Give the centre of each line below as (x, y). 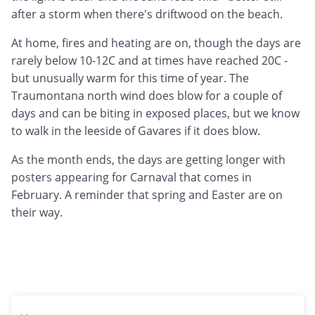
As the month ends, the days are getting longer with (148, 160)
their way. (37, 213)
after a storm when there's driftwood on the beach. (147, 14)
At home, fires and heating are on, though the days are (156, 43)
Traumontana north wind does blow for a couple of (147, 96)
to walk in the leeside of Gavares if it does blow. (136, 131)
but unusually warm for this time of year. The (130, 78)
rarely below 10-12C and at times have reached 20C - (149, 61)
